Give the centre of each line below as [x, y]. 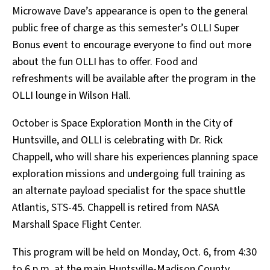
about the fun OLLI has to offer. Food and [105, 62]
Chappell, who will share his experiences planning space [135, 157]
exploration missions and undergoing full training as [129, 174]
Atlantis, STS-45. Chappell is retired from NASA [115, 208]
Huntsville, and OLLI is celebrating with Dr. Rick [117, 140]
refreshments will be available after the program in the [134, 79]
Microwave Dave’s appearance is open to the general [130, 11]
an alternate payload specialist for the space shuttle [129, 191]
